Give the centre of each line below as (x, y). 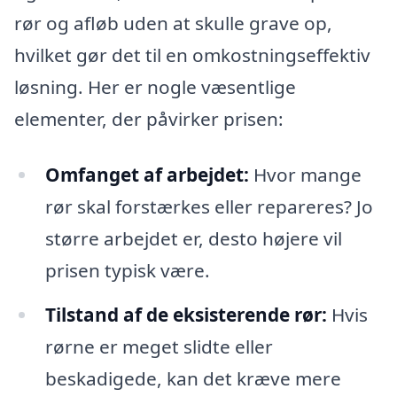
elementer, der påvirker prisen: (149, 118)
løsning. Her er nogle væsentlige (155, 86)
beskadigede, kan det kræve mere (193, 379)
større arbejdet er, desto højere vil (193, 239)
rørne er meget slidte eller (159, 347)
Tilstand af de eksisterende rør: (186, 315)
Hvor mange (305, 175)
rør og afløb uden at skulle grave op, (173, 23)
